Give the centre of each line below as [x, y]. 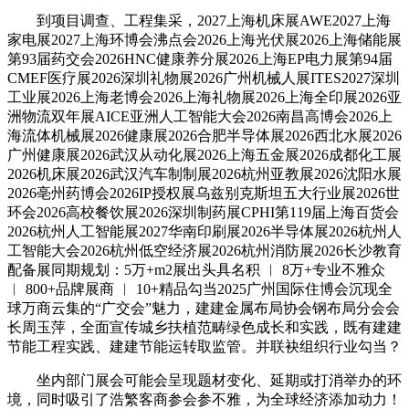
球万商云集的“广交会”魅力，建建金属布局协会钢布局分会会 [204, 308]
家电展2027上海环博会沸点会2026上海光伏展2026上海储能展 [204, 39]
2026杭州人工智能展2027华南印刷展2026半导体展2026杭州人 [204, 231]
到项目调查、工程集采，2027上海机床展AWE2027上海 [199, 20]
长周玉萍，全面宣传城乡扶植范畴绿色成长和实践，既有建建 [204, 327]
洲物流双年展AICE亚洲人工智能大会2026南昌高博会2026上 [200, 116]
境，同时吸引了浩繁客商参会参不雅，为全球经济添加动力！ [204, 399]
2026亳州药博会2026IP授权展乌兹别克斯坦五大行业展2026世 [204, 193]
